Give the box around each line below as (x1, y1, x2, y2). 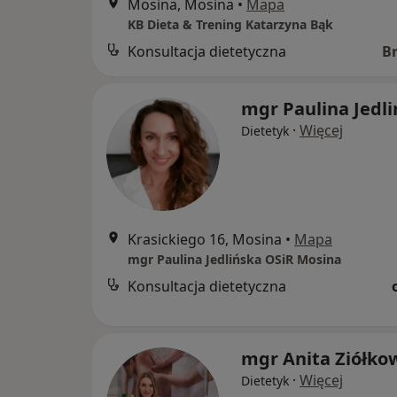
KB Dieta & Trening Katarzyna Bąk (128, 15, 333, 33)
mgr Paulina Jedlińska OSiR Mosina (128, 250, 341, 268)
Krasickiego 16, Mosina (128, 229, 282, 249)
